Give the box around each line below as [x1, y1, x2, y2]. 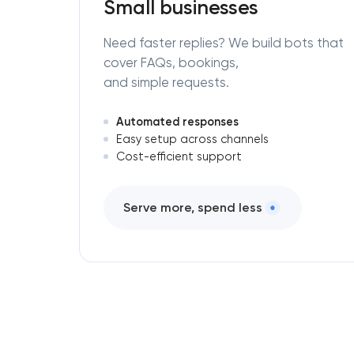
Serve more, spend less [123, 200, 262, 216]
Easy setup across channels [115, 133, 269, 145]
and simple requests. [104, 74, 229, 90]
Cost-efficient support [115, 150, 242, 163]
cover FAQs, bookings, [104, 55, 239, 70]
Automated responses [115, 115, 239, 129]
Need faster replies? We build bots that [104, 35, 344, 51]
